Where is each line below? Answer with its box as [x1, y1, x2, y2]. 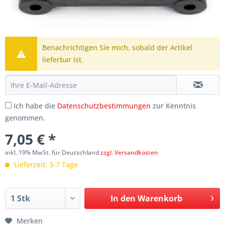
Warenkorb [137, 193, 182, 204]
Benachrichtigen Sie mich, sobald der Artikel [42, 43, 193, 53]
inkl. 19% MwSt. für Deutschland [5, 148, 100, 157]
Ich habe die [14, 101, 57, 111]
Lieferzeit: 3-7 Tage [12, 160, 78, 170]
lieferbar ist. [42, 55, 84, 65]
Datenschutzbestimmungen [57, 101, 151, 111]
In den [110, 193, 136, 204]
